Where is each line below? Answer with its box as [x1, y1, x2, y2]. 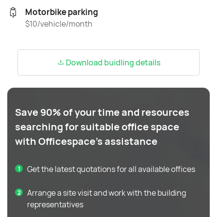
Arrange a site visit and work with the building [27, 187, 186, 198]
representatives [27, 199, 83, 210]
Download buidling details [64, 57, 160, 68]
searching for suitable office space [15, 120, 179, 133]
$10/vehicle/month [25, 18, 93, 29]
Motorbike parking [25, 6, 98, 17]
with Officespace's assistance [15, 135, 157, 148]
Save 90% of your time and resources [15, 106, 189, 119]
